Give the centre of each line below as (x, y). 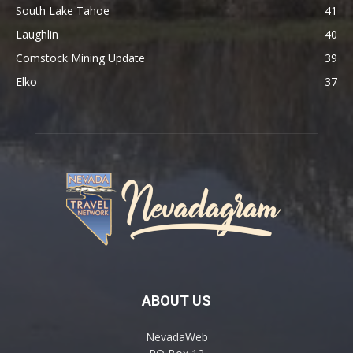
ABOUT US (176, 301)
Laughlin (37, 34)
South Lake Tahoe (63, 11)
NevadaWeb (176, 337)
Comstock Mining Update (80, 58)
